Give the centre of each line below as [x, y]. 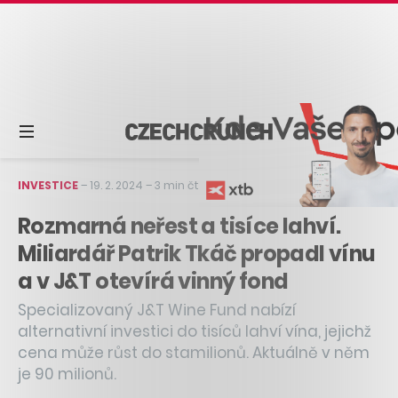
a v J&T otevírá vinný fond [153, 281]
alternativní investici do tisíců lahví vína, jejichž [195, 331]
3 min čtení [185, 185]
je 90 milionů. [67, 374]
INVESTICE [48, 185]
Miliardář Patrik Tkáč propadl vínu [197, 253]
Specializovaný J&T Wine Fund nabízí [157, 310]
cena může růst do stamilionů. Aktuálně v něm [194, 352]
